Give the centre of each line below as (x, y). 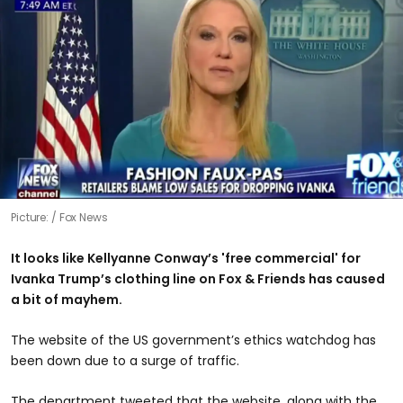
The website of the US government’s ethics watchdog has (193, 340)
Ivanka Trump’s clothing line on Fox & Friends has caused (198, 278)
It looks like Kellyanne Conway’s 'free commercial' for (186, 258)
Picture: (31, 217)
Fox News (83, 217)
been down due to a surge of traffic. (125, 360)
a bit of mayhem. (67, 299)
